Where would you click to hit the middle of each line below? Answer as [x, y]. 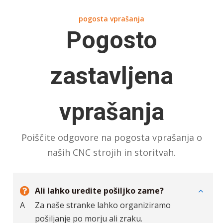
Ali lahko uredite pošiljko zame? [99, 203]
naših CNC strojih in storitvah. [111, 165]
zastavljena [111, 88]
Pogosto [111, 52]
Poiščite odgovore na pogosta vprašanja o [111, 150]
